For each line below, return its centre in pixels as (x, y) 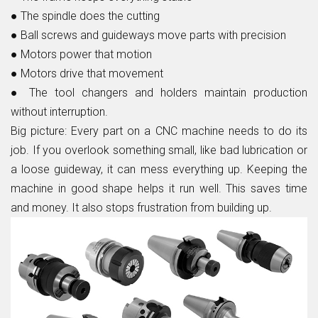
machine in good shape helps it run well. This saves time (159, 189)
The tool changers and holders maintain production (168, 93)
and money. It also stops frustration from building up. (141, 208)
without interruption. (59, 112)
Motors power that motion (86, 55)
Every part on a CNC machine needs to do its (190, 131)
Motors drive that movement (92, 74)
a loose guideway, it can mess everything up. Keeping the (159, 170)
